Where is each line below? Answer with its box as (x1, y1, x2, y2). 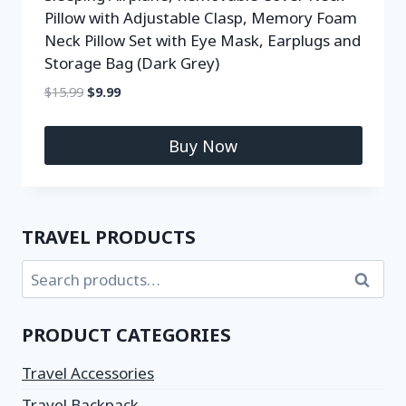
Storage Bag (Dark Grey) (43, 53, 219, 73)
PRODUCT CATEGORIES (22, 322, 231, 347)
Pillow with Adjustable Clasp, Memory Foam (43, 7, 357, 28)
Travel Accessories (22, 362, 154, 383)
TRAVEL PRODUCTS (22, 224, 196, 249)
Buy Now (169, 134, 237, 157)
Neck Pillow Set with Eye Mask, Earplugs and (43, 30, 361, 51)
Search (350, 268, 402, 291)
